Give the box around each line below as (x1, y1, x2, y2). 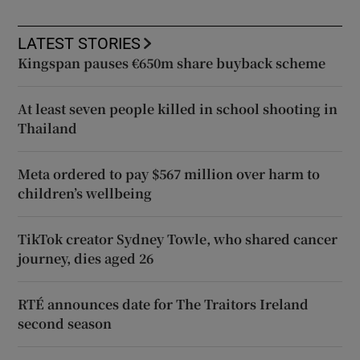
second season (18, 313, 112, 333)
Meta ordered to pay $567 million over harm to (18, 164, 321, 183)
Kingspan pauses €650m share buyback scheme (18, 53, 326, 72)
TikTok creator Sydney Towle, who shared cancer (18, 229, 338, 248)
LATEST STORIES (18, 35, 141, 51)
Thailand (18, 118, 78, 137)
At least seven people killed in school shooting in (18, 99, 338, 118)
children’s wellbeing (18, 183, 153, 202)
